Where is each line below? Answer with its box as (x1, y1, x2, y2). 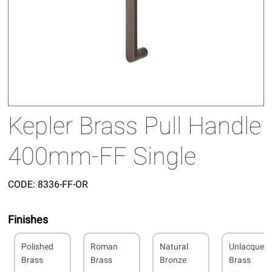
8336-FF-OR (35, 178, 89, 190)
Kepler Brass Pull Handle (8, 111, 262, 140)
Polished (21, 241, 54, 251)
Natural (160, 241, 189, 251)
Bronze (160, 254, 187, 265)
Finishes (8, 212, 49, 226)
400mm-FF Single (8, 141, 197, 171)
